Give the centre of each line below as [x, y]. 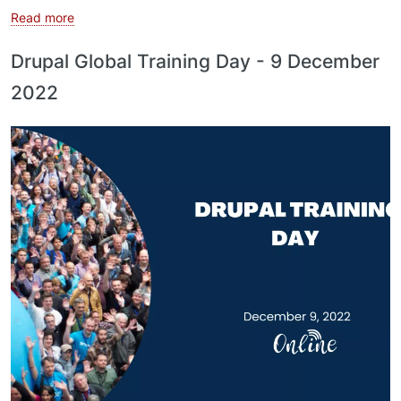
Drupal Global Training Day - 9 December [195, 61]
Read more [43, 17]
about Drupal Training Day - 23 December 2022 [213, 17]
